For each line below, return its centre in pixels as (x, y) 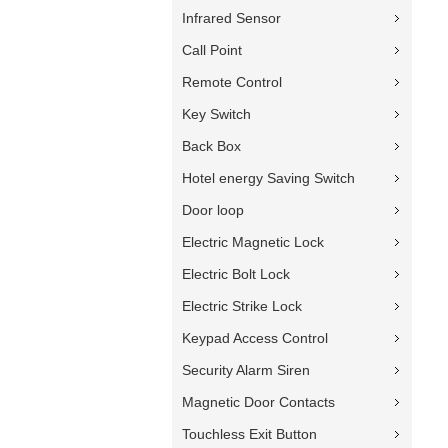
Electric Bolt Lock (236, 274)
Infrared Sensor (231, 18)
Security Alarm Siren (246, 370)
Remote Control (232, 82)
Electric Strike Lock (242, 306)
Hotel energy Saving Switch (268, 178)
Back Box (211, 146)
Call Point (212, 50)
